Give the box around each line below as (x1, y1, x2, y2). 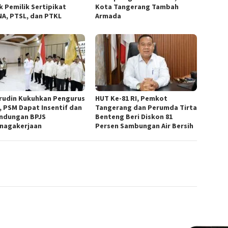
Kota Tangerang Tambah (95, 2, 179, 12)
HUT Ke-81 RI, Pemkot (95, 93, 168, 103)
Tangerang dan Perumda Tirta (95, 102, 197, 112)
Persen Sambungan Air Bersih (95, 121, 194, 130)
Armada (95, 11, 122, 21)
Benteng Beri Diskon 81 (95, 111, 173, 121)
